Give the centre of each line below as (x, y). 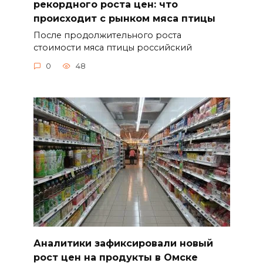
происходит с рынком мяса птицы (124, 18)
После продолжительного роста (107, 35)
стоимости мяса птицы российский (112, 47)
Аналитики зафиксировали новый (123, 243)
